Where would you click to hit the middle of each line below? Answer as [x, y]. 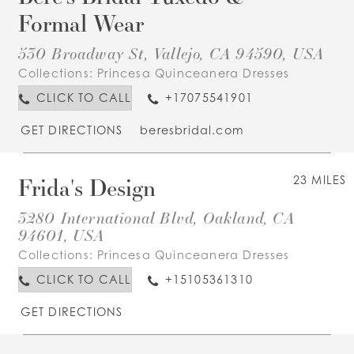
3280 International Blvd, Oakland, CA [156, 217]
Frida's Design [87, 188]
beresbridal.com [192, 130]
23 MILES [320, 180]
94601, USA [61, 234]
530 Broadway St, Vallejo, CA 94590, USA [171, 53]
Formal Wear [81, 23]
